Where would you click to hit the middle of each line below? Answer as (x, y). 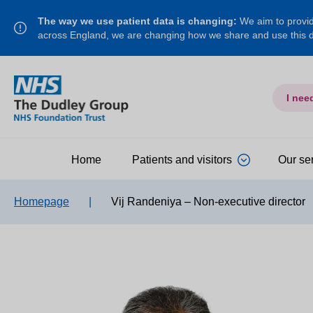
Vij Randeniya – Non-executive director (208, 201)
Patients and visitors (182, 159)
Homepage (42, 201)
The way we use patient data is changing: (137, 21)
